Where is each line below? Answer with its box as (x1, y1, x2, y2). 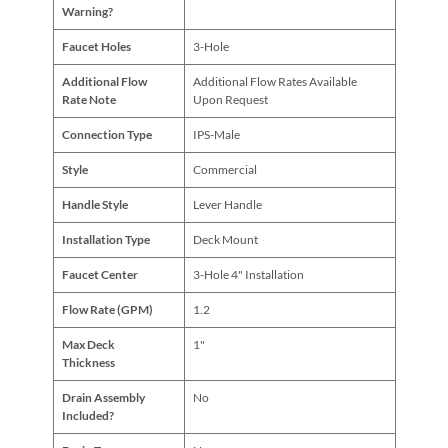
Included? (61, 408, 114, 424)
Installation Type (61, 232, 150, 248)
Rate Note (61, 92, 116, 108)
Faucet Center (61, 267, 138, 283)
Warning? (61, 4, 113, 20)
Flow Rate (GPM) (61, 302, 153, 318)
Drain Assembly (61, 390, 145, 406)
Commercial (192, 162, 257, 178)
